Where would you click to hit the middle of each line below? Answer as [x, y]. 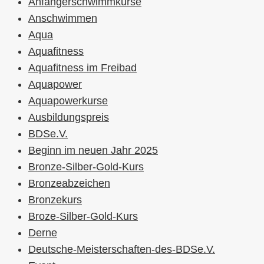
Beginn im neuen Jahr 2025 [93, 151]
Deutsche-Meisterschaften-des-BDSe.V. [122, 250]
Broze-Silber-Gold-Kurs [83, 217]
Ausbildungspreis [69, 118]
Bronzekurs [55, 200]
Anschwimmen [63, 19]
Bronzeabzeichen [69, 184]
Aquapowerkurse [68, 101]
